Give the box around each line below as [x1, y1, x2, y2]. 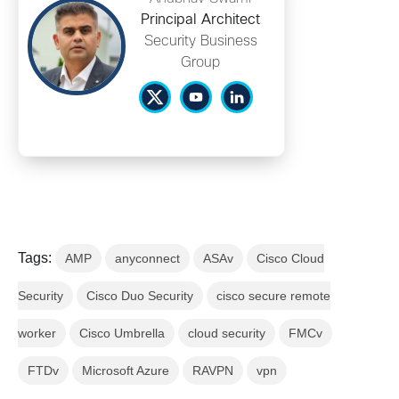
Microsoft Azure [82, 362, 169, 378]
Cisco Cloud [256, 250, 324, 265]
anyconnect [115, 250, 180, 265]
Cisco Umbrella [79, 325, 165, 340]
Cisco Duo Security [86, 288, 193, 303]
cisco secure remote [216, 288, 330, 303]
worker [18, 325, 56, 340]
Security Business [143, 34, 257, 48]
